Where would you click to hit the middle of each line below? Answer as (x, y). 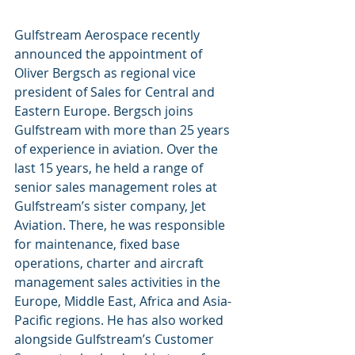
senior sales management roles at (117, 187)
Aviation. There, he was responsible (121, 225)
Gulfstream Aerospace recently (109, 34)
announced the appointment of (110, 53)
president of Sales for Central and (116, 92)
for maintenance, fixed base (99, 244)
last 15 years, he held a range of (110, 168)
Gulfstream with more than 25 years (124, 130)
